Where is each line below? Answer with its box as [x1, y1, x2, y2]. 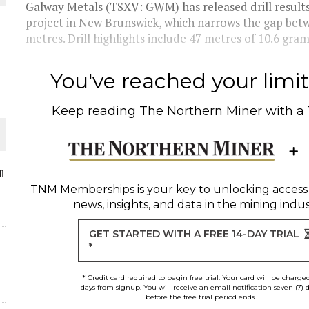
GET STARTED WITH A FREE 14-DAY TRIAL [89, 228, 300, 240]
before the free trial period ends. [145, 292, 256, 301]
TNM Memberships [30, 183, 134, 196]
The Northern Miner [139, 103, 263, 119]
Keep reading [52, 103, 140, 119]
